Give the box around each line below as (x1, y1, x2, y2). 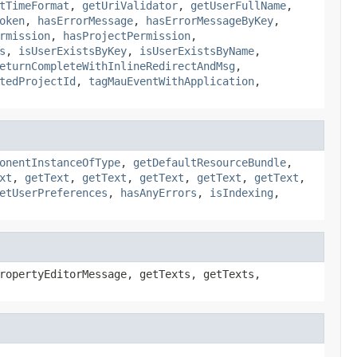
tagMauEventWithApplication (88, 74, 254, 88)
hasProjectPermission (63, 29, 190, 42)
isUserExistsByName (139, 44, 254, 57)
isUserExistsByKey (18, 44, 127, 57)
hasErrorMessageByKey (146, 14, 273, 27)
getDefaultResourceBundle (133, 155, 286, 169)
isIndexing (210, 186, 273, 199)
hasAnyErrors (120, 186, 197, 199)
